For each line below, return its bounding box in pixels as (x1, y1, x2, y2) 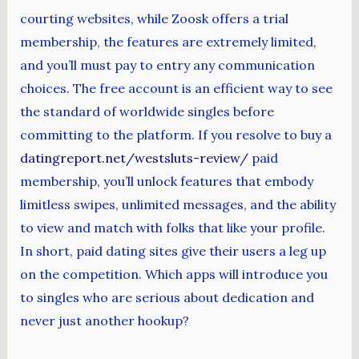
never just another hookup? (19, 313, 189, 329)
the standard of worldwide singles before (19, 103, 274, 119)
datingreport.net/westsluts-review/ (19, 150, 248, 166)
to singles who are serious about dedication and (19, 289, 314, 305)
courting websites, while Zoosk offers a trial (19, 10, 288, 26)
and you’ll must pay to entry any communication (19, 57, 315, 73)
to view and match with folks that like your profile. (19, 220, 325, 236)
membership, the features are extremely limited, (19, 34, 317, 50)
